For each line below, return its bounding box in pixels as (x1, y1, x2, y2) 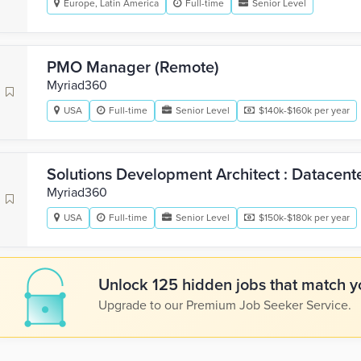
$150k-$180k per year (259, 212, 350, 223)
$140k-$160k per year (259, 105, 350, 116)
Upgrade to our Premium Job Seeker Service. (98, 297, 351, 313)
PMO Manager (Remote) (47, 58, 219, 77)
